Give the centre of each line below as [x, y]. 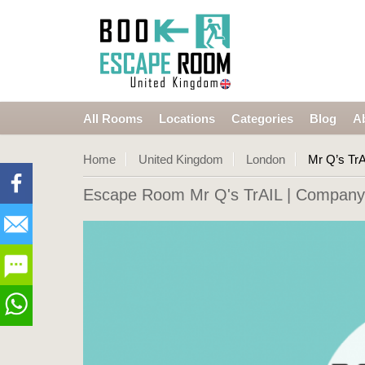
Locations [187, 119]
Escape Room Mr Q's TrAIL [182, 195]
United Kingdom [181, 159]
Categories [262, 119]
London [266, 159]
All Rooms [113, 119]
